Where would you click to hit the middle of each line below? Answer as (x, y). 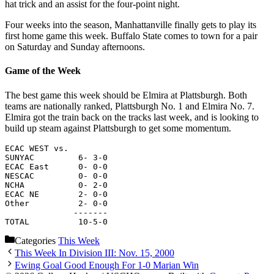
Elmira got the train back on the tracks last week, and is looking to (132, 117)
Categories (36, 240)
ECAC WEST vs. (37, 148)
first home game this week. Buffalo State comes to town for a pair (131, 36)
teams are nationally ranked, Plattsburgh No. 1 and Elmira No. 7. (130, 106)
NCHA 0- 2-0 (56, 185)
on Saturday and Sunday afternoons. (75, 47)
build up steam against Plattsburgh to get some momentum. (118, 128)
